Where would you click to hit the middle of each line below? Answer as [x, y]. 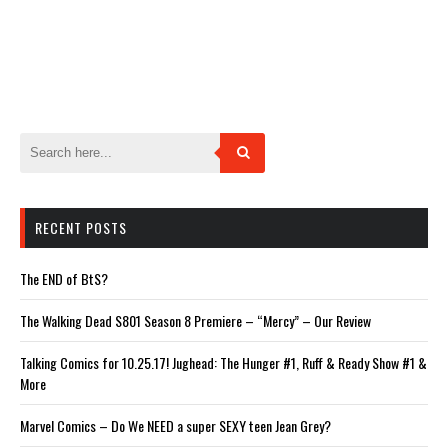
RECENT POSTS [81, 227]
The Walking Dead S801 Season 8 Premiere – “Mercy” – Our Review [195, 320]
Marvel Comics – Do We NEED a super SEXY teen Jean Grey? [175, 425]
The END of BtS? [64, 278]
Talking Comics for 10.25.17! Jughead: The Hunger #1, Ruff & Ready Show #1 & [223, 362]
